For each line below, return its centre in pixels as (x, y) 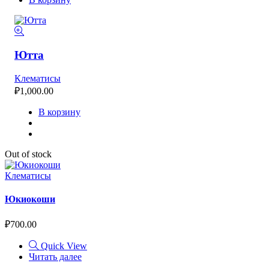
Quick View (64, 246)
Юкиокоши (30, 199)
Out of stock (28, 154)
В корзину (59, 112)
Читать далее (55, 257)
